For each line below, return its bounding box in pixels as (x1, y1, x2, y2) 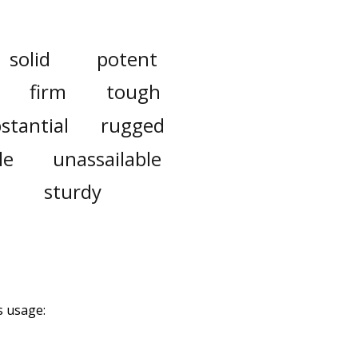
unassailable (52, 145, 161, 172)
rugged (100, 111, 165, 138)
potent (97, 45, 157, 72)
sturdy (44, 178, 102, 205)
